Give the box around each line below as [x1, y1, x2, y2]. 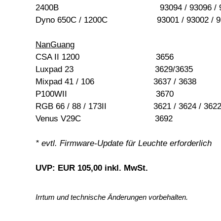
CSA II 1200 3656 [36, 52, 174, 62]
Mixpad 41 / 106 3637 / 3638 [36, 77, 196, 87]
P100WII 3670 [36, 89, 174, 99]
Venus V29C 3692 [36, 114, 173, 124]
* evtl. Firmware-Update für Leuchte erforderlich [36, 139, 212, 148]
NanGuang [36, 40, 74, 50]
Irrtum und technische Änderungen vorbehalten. [36, 193, 188, 202]
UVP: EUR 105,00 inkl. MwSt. [36, 163, 148, 173]
